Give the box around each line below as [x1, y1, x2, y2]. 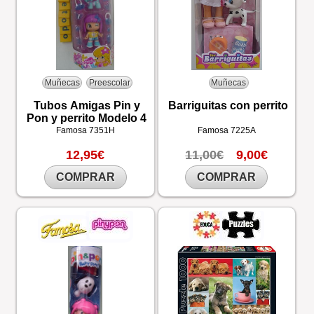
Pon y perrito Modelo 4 [27, 112, 147, 124]
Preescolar [88, 77, 130, 88]
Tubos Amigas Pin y [33, 100, 140, 111]
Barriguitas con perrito [168, 100, 288, 111]
